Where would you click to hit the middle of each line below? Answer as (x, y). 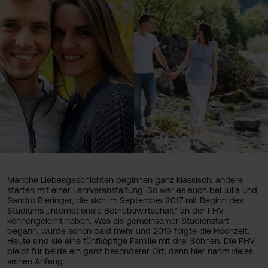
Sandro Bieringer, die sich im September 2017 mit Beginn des (125, 200)
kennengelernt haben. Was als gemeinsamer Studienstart (118, 221)
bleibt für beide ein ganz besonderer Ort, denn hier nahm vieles (130, 251)
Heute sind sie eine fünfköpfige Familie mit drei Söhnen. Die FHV (131, 241)
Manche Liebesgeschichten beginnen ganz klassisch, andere (125, 180)
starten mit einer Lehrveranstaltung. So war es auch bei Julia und (132, 190)
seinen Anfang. (36, 261)
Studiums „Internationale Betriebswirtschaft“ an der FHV (115, 211)
